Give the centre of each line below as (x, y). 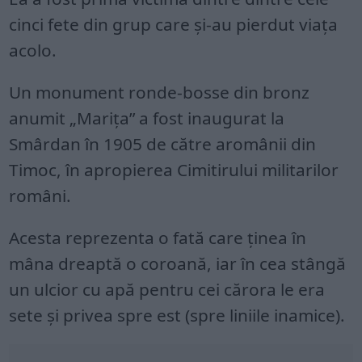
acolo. (33, 50)
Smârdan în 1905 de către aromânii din (163, 143)
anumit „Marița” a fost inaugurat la (147, 118)
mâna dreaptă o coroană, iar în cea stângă (178, 263)
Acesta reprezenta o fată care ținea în (158, 237)
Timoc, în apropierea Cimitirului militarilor (174, 169)
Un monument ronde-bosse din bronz (160, 92)
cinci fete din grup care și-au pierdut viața (174, 24)
